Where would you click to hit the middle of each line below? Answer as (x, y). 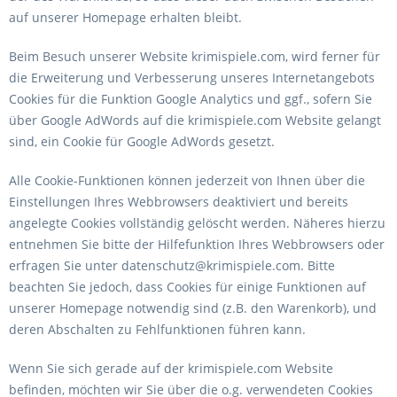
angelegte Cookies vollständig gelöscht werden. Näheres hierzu (197, 223)
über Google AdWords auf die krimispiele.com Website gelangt (195, 120)
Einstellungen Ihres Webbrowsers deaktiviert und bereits (179, 202)
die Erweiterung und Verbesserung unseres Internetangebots (192, 78)
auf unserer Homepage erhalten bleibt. (125, 17)
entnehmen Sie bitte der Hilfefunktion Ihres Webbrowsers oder (197, 244)
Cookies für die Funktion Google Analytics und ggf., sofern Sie (191, 99)
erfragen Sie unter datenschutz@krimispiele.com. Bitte (172, 265)
